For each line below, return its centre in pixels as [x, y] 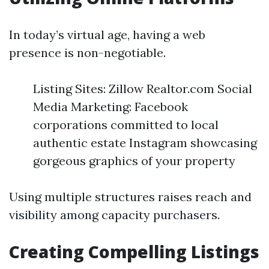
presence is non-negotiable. [87, 53]
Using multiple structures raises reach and [130, 197]
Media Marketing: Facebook [110, 107]
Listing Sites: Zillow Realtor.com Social [143, 89]
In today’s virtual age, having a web [107, 35]
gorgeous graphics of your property [134, 161]
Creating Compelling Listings [134, 252]
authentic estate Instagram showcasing [145, 143]
